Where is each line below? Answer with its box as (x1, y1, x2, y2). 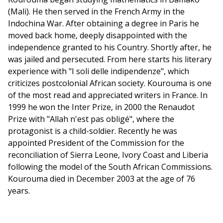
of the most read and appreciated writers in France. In (8, 90, 208, 101)
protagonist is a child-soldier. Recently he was (8, 125, 177, 137)
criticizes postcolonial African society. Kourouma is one (8, 78, 212, 89)
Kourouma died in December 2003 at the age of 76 (8, 173, 195, 185)
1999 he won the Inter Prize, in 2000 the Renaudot (8, 102, 195, 113)
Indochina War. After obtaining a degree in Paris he (8, 18, 199, 29)
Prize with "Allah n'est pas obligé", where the (8, 113, 174, 125)
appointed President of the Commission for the (8, 137, 184, 149)
